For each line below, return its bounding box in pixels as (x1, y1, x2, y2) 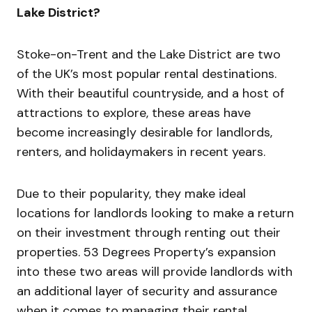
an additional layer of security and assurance (17, 283, 277, 300)
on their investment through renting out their (17, 224, 281, 242)
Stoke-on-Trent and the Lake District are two (17, 46, 281, 63)
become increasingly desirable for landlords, (17, 124, 272, 141)
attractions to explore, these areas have (17, 104, 251, 122)
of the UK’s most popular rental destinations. (17, 65, 276, 83)
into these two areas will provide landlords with (17, 263, 292, 281)
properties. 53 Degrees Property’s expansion (17, 244, 276, 261)
